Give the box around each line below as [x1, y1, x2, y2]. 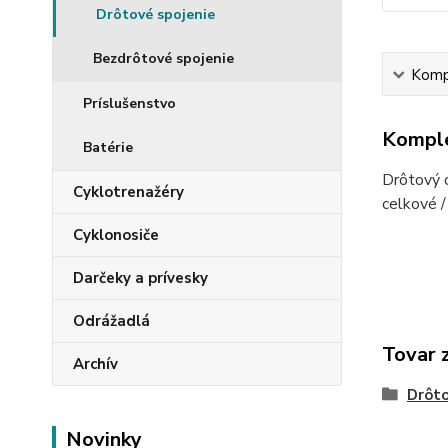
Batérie [83, 138, 133, 157]
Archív [73, 354, 118, 374]
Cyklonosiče [73, 225, 159, 245]
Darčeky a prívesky [73, 268, 208, 288]
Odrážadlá [73, 311, 150, 331]
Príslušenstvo [83, 94, 176, 113]
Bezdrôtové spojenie [93, 49, 234, 68]
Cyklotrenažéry [73, 182, 184, 202]
